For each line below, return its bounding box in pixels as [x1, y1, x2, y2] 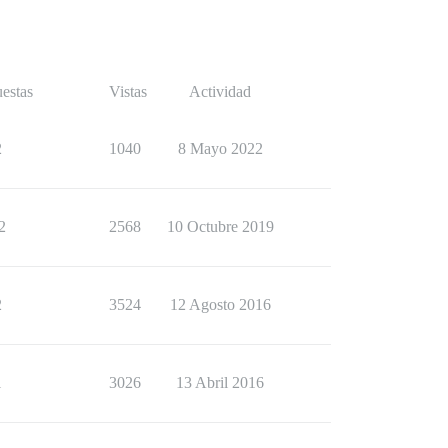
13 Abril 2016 [176, 374, 264, 391]
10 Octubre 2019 [166, 218, 274, 235]
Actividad [189, 83, 251, 100]
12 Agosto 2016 [169, 296, 271, 313]
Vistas [109, 83, 147, 100]
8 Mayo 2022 [177, 140, 263, 157]
